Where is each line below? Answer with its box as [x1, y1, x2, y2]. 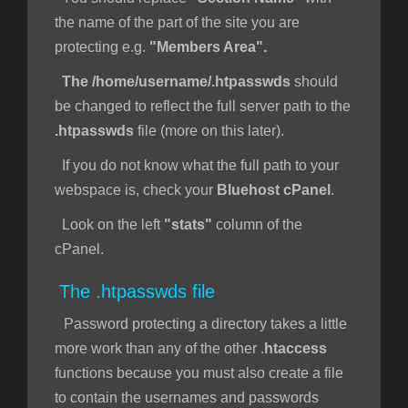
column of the [212, 217, 302, 232]
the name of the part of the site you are [55, 15, 300, 30]
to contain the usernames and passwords [55, 390, 344, 405]
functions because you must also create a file [55, 365, 343, 381]
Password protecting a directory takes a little [64, 316, 347, 331]
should [291, 74, 338, 89]
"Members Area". [149, 39, 267, 55]
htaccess [264, 341, 327, 356]
